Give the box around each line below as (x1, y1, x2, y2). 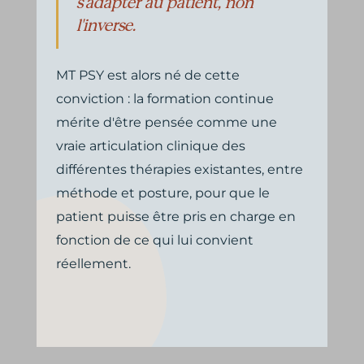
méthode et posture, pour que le (55, 185, 270, 201)
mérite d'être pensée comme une (55, 115, 277, 130)
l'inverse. (76, 17, 136, 34)
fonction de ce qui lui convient (55, 232, 253, 248)
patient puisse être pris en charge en (55, 209, 296, 224)
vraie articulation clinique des (55, 138, 245, 154)
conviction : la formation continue (55, 91, 274, 106)
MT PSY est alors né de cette (55, 67, 240, 83)
